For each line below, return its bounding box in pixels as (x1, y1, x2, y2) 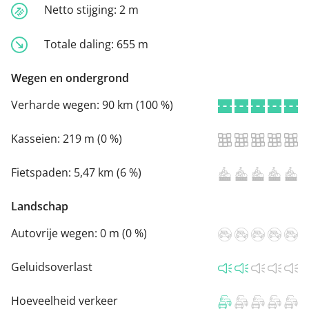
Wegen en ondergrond (11, 70, 129, 86)
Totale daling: (44, 36, 117, 52)
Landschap (11, 199, 68, 215)
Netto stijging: (44, 1, 119, 17)
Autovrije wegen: (11, 226, 100, 241)
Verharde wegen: (11, 97, 102, 113)
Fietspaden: (11, 165, 74, 181)
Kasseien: (11, 131, 63, 147)
